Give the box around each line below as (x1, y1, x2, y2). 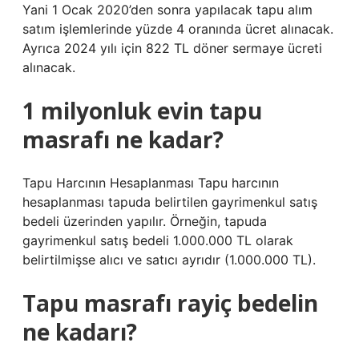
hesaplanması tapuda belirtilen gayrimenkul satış (22, 194, 317, 210)
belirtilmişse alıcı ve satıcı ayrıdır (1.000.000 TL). (22, 252, 316, 268)
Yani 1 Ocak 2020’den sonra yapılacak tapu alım (22, 2, 313, 18)
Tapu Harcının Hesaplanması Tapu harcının (22, 175, 279, 191)
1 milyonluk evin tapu (22, 95, 262, 126)
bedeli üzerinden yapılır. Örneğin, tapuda (22, 213, 267, 229)
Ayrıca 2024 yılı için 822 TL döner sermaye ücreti (22, 40, 322, 56)
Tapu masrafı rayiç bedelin (22, 288, 318, 318)
